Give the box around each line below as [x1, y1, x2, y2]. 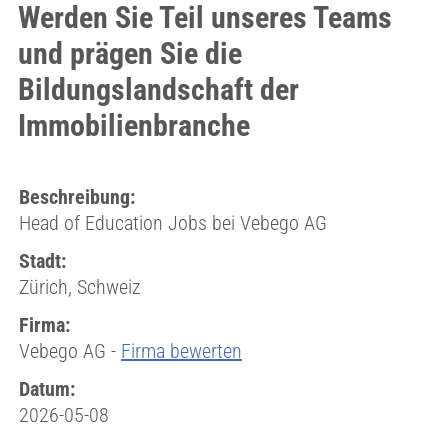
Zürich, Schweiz [18, 275, 141, 299]
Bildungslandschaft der [17, 72, 299, 107]
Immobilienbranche [17, 108, 250, 143]
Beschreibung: [18, 185, 135, 209]
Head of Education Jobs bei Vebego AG [18, 211, 327, 235]
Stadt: [18, 249, 66, 273]
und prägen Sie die [17, 36, 242, 71]
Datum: [18, 377, 75, 401]
